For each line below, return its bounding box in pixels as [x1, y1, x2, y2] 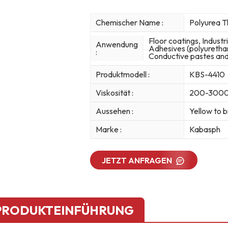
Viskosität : [95, 87, 133, 98]
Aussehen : [95, 105, 133, 116]
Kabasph [189, 124, 220, 134]
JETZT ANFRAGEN [102, 155, 173, 165]
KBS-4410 [189, 69, 225, 79]
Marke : [95, 124, 122, 134]
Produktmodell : [95, 69, 150, 79]
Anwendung [95, 39, 138, 50]
